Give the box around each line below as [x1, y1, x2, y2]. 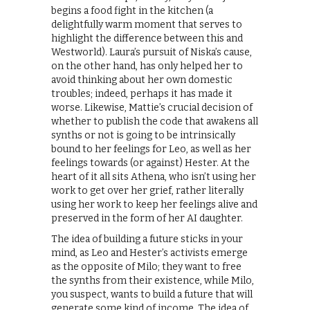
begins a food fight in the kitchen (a [51, 4, 213, 17]
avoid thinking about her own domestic [51, 73, 232, 86]
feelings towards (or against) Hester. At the [51, 156, 250, 169]
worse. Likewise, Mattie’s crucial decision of [51, 101, 253, 113]
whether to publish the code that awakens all [51, 115, 258, 127]
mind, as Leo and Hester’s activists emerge [51, 246, 248, 259]
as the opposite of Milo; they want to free [51, 260, 241, 273]
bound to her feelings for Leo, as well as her [51, 143, 251, 155]
